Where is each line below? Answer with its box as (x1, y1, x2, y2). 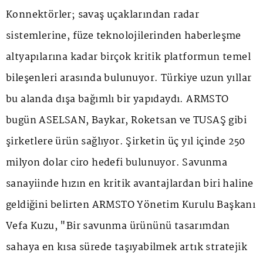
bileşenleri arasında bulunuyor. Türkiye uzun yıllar (6, 70, 252, 86)
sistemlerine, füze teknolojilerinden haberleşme (6, 28, 241, 44)
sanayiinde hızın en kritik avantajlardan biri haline (6, 176, 254, 192)
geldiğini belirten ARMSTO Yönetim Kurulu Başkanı (6, 197, 256, 213)
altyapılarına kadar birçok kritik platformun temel (6, 49, 251, 65)
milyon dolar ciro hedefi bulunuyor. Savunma (6, 154, 228, 171)
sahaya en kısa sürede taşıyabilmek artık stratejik (6, 239, 247, 255)
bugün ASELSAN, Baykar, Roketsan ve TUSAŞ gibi (6, 112, 247, 129)
